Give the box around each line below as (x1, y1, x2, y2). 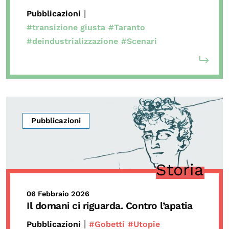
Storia (156, 160, 203, 180)
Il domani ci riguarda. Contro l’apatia (27, 200, 192, 212)
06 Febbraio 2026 (27, 190, 89, 198)
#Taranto (108, 22, 145, 32)
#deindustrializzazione (27, 36, 118, 46)
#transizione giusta (27, 22, 105, 32)
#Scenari (121, 36, 157, 46)
